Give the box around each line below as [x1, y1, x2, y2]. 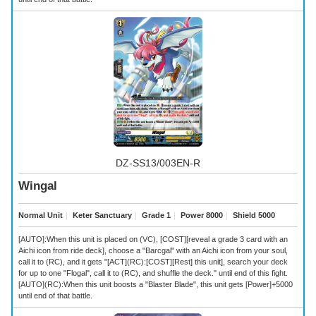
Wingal [18, 179, 57, 193]
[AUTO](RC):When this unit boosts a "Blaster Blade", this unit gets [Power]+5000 [18, 279, 293, 288]
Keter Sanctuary [71, 210, 132, 219]
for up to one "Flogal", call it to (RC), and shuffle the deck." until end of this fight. [18, 268, 288, 277]
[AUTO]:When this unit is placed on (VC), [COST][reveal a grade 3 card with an [18, 234, 288, 243]
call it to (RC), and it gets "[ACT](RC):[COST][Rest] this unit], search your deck [18, 257, 288, 266]
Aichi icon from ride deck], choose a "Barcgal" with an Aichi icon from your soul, [18, 245, 288, 255]
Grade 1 [140, 210, 171, 219]
